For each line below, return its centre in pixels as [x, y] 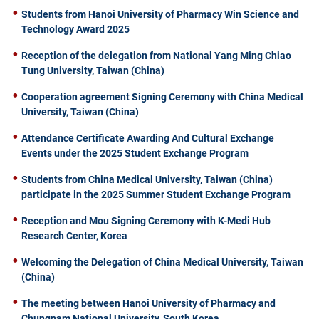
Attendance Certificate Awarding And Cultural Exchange [148, 138]
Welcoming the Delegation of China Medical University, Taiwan [162, 262]
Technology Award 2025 [75, 29]
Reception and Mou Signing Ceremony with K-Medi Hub [146, 220]
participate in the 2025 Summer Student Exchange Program [156, 194]
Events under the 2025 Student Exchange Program [135, 153]
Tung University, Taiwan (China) [93, 70]
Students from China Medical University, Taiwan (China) [147, 179]
